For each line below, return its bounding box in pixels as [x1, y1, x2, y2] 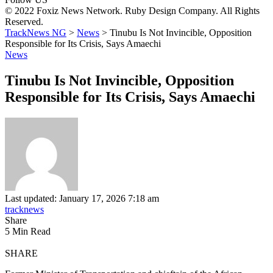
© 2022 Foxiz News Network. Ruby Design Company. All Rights [5, 5, 260, 16]
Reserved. [5, 16, 43, 27]
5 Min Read [5, 225, 51, 236]
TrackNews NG [5, 27, 66, 38]
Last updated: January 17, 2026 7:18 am [5, 193, 159, 204]
